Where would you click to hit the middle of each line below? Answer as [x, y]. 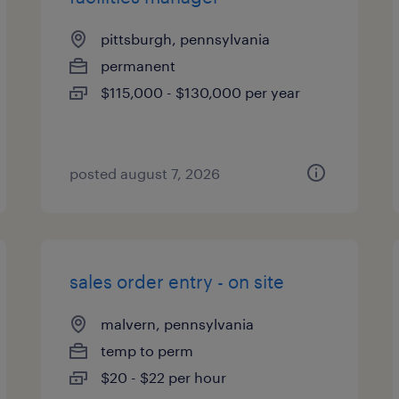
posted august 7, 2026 [145, 173]
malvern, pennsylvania [178, 324]
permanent [138, 65]
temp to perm [147, 350]
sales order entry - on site [177, 281]
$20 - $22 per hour [164, 377]
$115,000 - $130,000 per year [201, 92]
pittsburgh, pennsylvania [186, 39]
